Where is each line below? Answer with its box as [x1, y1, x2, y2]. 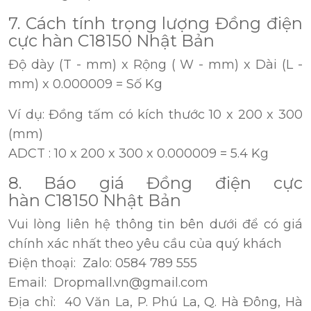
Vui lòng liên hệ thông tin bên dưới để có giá [8, 217, 303, 233]
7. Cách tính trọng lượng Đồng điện [8, 13, 303, 34]
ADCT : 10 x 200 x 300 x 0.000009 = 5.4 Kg [8, 146, 269, 162]
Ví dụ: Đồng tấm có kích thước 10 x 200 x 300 [8, 107, 303, 123]
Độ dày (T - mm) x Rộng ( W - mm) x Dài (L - [8, 57, 303, 73]
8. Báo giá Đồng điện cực [8, 173, 303, 194]
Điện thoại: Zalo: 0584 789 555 [8, 255, 197, 271]
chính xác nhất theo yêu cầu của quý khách [8, 236, 282, 252]
